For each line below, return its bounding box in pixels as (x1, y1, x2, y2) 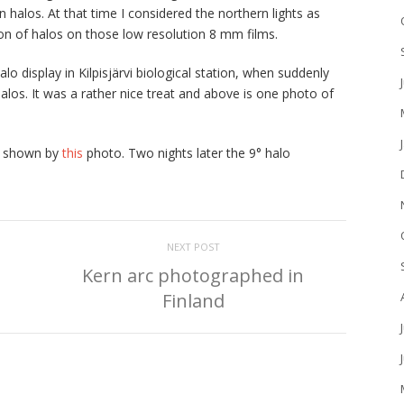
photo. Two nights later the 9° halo (83, 144, 290, 162)
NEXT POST (166, 240, 220, 254)
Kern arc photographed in (82, 263, 304, 289)
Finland (161, 289, 225, 314)
